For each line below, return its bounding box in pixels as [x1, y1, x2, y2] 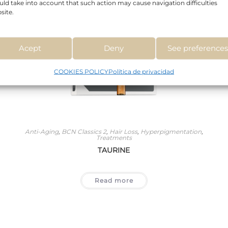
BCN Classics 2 [61, 127, 106, 135]
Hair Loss [109, 127, 137, 135]
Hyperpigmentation [140, 127, 202, 135]
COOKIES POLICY [53, 67, 108, 75]
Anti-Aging [24, 127, 59, 135]
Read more [94, 176, 133, 184]
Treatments [96, 133, 132, 141]
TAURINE [98, 145, 130, 155]
